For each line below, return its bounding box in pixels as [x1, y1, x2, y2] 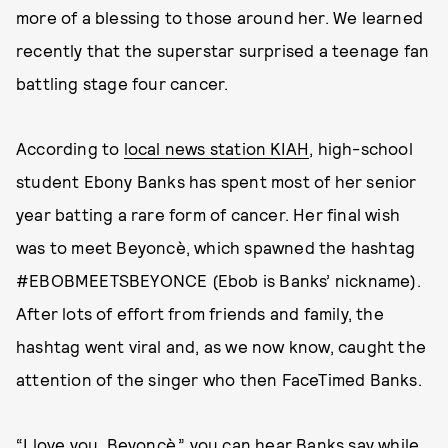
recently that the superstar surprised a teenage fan [16, 40, 430, 60]
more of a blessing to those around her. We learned [16, 7, 424, 27]
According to [16, 138, 124, 158]
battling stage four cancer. [16, 73, 229, 93]
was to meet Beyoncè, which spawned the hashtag [16, 237, 416, 257]
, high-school [309, 138, 413, 158]
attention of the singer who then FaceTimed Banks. [16, 369, 427, 389]
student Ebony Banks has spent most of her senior [16, 171, 417, 191]
